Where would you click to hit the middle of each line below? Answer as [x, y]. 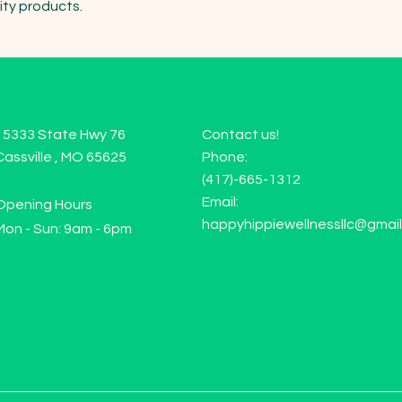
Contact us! [240, 135]
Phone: [225, 157]
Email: [220, 202]
